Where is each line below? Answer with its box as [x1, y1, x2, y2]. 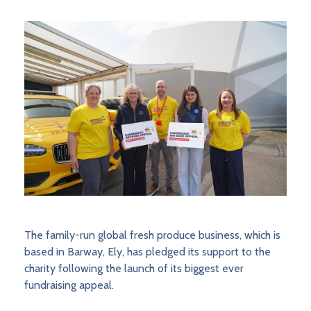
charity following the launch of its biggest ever [24, 262, 244, 276]
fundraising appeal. [24, 278, 114, 292]
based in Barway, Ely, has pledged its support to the [24, 245, 271, 259]
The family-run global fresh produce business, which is [24, 228, 280, 242]
